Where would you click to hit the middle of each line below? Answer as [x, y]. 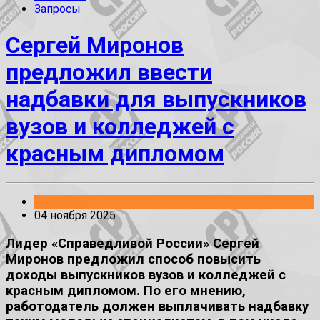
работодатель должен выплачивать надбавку [157, 306]
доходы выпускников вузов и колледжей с [146, 275]
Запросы [57, 9]
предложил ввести [109, 72]
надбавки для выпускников [156, 99]
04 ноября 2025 [75, 216]
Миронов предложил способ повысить [133, 259]
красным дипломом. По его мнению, [126, 290]
